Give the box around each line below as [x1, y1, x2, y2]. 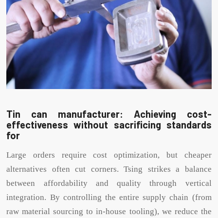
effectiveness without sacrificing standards [6, 119, 212, 131]
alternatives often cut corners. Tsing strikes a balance [6, 164, 212, 174]
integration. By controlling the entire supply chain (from [6, 192, 212, 202]
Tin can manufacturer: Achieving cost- [6, 108, 212, 120]
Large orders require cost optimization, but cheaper [6, 150, 212, 160]
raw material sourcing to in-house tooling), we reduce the [6, 206, 212, 216]
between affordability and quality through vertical [6, 178, 212, 188]
